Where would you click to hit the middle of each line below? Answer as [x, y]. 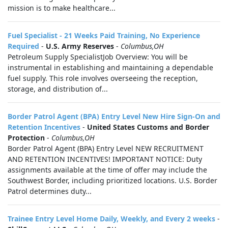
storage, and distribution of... [58, 89]
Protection [26, 138]
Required [23, 46]
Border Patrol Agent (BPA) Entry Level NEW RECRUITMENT [106, 148]
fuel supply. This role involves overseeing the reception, [103, 78]
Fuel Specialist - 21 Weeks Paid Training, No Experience [104, 35]
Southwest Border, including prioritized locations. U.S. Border [112, 180]
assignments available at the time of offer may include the [107, 170]
